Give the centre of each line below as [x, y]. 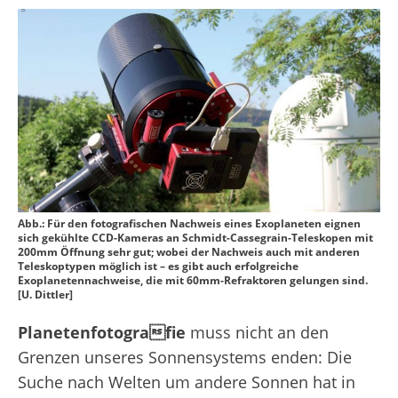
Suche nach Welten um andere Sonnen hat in [187, 382]
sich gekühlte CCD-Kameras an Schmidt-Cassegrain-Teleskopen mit [195, 238]
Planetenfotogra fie [102, 333]
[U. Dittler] [45, 295]
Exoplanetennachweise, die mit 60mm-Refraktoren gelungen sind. [193, 281]
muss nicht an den [257, 333]
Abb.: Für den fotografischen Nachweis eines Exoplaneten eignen [189, 224]
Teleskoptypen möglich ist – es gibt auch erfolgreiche [158, 267]
